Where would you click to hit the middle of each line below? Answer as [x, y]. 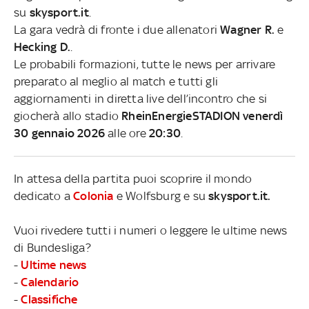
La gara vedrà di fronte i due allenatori [117, 29]
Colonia [93, 196]
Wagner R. [248, 29]
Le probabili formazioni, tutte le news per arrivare [145, 64]
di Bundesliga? [52, 247]
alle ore [127, 133]
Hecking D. [42, 47]
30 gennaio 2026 [59, 133]
